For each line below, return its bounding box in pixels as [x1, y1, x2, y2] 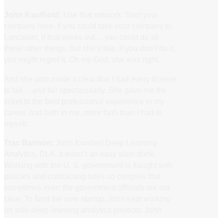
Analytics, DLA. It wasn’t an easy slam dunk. [4, 149, 156, 158]
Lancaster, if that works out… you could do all [4, 33, 159, 42]
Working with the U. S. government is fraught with [4, 160, 173, 169]
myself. [4, 119, 28, 128]
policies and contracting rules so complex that [4, 171, 161, 181]
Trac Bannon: [4, 138, 54, 147]
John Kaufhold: [4, 10, 61, 19]
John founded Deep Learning [54, 138, 157, 147]
